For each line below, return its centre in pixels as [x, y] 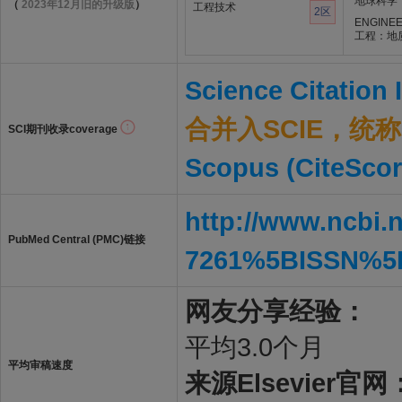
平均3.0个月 [255, 347]
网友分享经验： [276, 311]
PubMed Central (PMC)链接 [77, 240]
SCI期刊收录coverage [64, 129]
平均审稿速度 [40, 365]
